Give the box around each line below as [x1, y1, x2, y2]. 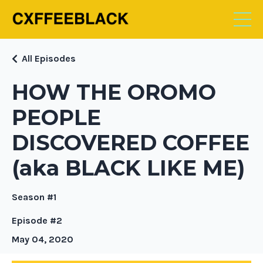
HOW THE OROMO [12, 79, 216, 105]
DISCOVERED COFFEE [12, 129, 249, 156]
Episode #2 [12, 214, 62, 226]
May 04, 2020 [12, 233, 73, 245]
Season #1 [12, 191, 56, 203]
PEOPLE [12, 104, 101, 130]
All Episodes [22, 52, 76, 64]
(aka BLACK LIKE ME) [12, 154, 245, 181]
